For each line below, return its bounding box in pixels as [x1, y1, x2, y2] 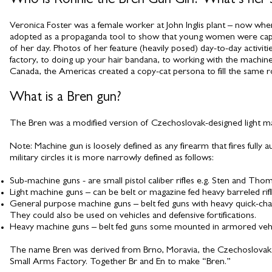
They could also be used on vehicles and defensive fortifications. [10, 211, 256, 221]
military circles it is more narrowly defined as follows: [10, 154, 214, 163]
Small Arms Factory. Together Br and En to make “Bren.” [10, 257, 231, 267]
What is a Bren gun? [10, 91, 121, 105]
